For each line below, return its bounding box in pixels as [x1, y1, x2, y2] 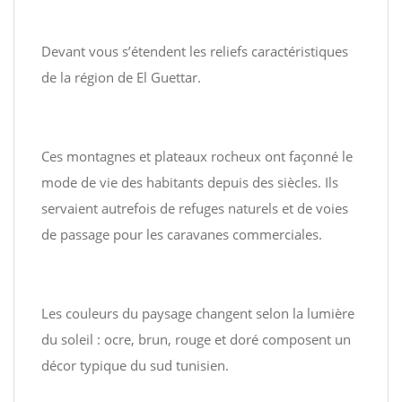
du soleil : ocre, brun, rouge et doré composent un [41, 330, 351, 348]
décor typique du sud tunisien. [41, 356, 229, 374]
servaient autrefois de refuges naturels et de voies [41, 199, 348, 217]
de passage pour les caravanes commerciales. [41, 225, 322, 243]
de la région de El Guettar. [41, 68, 201, 86]
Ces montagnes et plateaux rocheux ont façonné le [41, 147, 353, 165]
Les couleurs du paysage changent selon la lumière [41, 304, 354, 322]
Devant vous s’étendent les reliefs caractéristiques [41, 42, 348, 60]
